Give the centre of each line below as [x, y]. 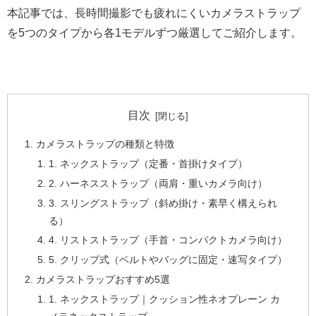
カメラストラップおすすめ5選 [103, 280]
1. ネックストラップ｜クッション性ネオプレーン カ [164, 299]
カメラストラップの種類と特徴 [105, 144]
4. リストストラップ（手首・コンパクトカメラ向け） [168, 240]
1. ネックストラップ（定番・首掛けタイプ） [148, 163]
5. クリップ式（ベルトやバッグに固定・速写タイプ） [168, 260]
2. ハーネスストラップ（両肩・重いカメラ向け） [158, 183]
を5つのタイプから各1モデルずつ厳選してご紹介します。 [154, 32]
